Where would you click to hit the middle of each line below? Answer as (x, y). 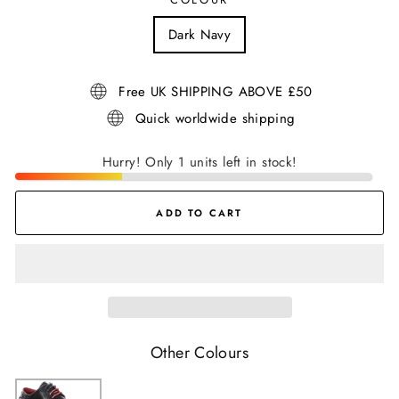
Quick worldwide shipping (215, 118)
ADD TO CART (199, 212)
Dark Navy (199, 35)
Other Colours (199, 353)
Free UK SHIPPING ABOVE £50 (215, 91)
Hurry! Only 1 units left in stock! (199, 163)
